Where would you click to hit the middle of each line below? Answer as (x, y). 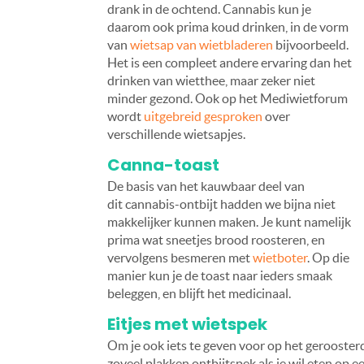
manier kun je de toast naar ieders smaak (220, 275)
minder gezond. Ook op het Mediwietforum (227, 98)
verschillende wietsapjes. (176, 134)
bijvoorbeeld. (311, 44)
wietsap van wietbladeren (201, 44)
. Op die (328, 257)
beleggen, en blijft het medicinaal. (199, 293)
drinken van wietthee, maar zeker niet (211, 80)
